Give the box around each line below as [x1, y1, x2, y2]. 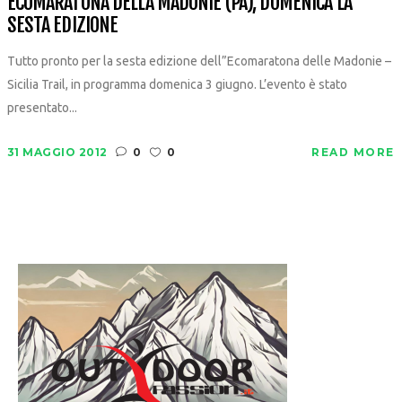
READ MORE [311, 144, 395, 159]
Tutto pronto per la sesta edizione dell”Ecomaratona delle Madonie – [6, 53, 391, 68]
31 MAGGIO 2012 [6, 144, 108, 159]
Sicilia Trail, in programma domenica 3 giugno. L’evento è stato [6, 76, 347, 92]
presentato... [6, 100, 77, 115]
